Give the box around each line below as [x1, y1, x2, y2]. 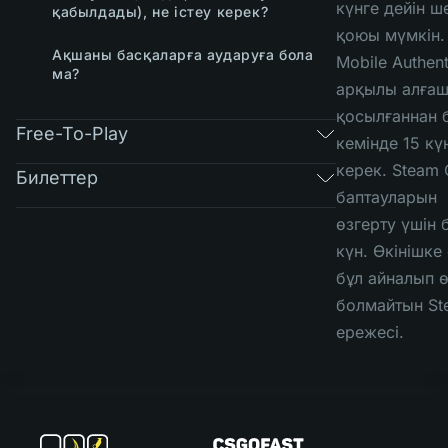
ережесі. [336, 322, 404, 342]
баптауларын [336, 187, 437, 207]
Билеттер [16, 166, 98, 188]
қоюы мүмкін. [336, 25, 445, 45]
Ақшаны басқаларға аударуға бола [52, 46, 314, 63]
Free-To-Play [16, 122, 128, 144]
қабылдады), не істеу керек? [52, 3, 269, 20]
